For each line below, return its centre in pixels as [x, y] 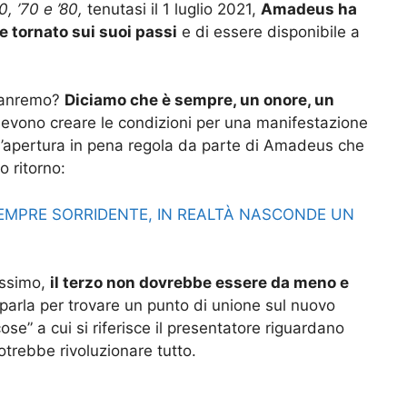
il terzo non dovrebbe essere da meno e [199, 283]
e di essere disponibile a [268, 31]
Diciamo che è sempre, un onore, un [199, 100]
